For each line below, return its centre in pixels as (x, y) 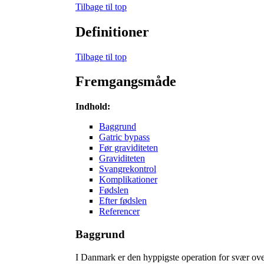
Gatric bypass (124, 137)
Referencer (119, 212)
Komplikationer (128, 180)
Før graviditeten (128, 148)
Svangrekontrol (128, 169)
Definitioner (112, 32)
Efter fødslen (123, 201)
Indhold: (93, 107)
